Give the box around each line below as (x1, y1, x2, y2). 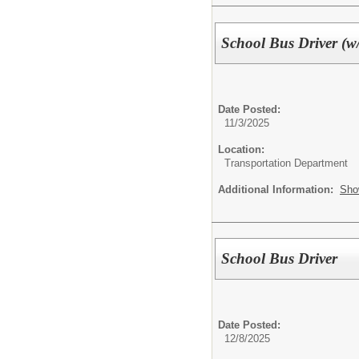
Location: (218, 143, 264, 155)
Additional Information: (218, 183, 340, 196)
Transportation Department (224, 156, 348, 169)
